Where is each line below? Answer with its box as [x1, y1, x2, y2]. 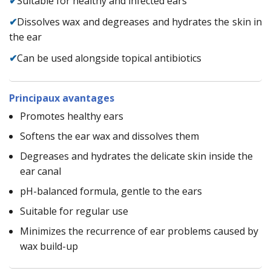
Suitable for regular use [20, 204, 128, 218]
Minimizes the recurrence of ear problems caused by [20, 224, 258, 238]
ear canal [20, 164, 61, 178]
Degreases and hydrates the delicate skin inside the [20, 149, 253, 163]
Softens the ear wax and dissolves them [20, 129, 199, 143]
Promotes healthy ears [20, 109, 123, 123]
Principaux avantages [9, 91, 114, 105]
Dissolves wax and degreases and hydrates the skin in [17, 15, 262, 28]
